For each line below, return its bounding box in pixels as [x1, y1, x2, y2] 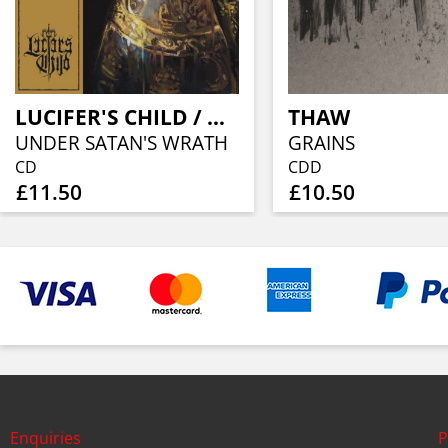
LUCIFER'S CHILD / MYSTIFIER [207, 103, 226, 132]
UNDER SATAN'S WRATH [15, 130, 229, 157]
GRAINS [287, 130, 355, 157]
